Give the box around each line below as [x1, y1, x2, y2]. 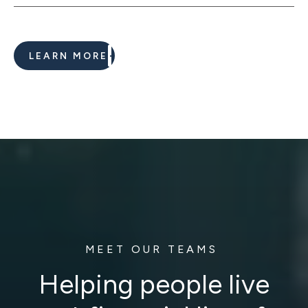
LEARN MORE [29, 49, 108, 61]
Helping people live [38, 269, 269, 301]
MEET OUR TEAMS [85, 242, 223, 256]
